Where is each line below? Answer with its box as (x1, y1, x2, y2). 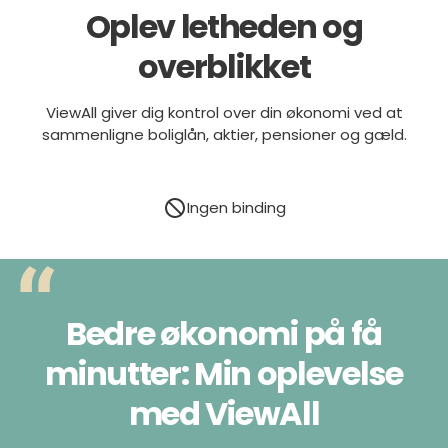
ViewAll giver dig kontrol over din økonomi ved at (45, 102, 403, 124)
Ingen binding (186, 241, 286, 263)
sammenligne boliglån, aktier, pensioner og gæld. (41, 124, 407, 146)
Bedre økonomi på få (66, 310, 382, 356)
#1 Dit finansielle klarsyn (149, 197, 323, 219)
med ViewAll (128, 390, 320, 436)
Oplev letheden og (85, 4, 363, 50)
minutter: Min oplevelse (45, 350, 403, 396)
